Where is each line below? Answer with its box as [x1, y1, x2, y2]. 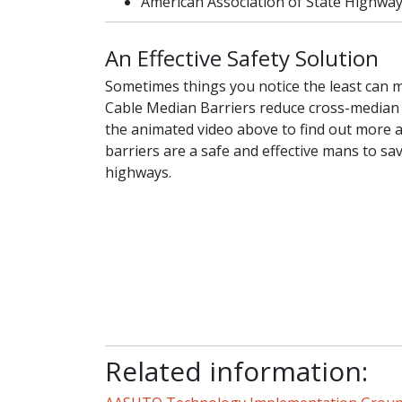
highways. [105, 162, 171, 183]
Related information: [105, 353, 368, 390]
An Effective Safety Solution [105, 43, 379, 74]
